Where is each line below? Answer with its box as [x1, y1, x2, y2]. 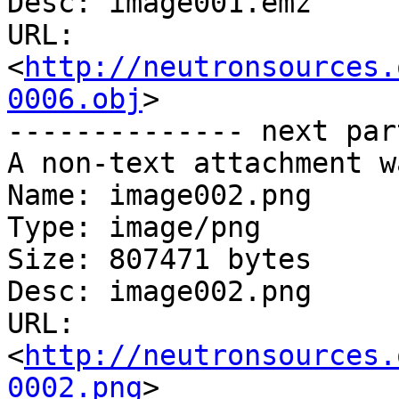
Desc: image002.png [7, 275, 312, 308]
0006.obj [7, 83, 142, 116]
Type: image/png [7, 211, 261, 244]
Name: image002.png [7, 179, 312, 212]
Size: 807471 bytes [7, 243, 312, 276]
